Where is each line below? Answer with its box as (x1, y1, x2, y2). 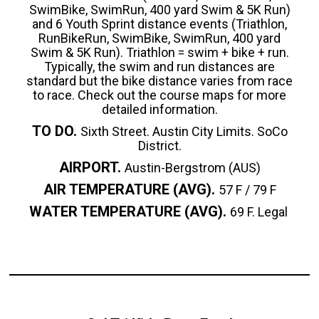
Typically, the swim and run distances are (44, 58, 275, 74)
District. (137, 137, 182, 153)
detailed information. (101, 101, 218, 117)
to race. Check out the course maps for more (33, 87, 286, 103)
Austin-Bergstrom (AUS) (124, 159, 261, 175)
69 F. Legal (229, 204, 291, 219)
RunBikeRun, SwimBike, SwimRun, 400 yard (38, 30, 281, 46)
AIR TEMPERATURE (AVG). (43, 180, 215, 198)
